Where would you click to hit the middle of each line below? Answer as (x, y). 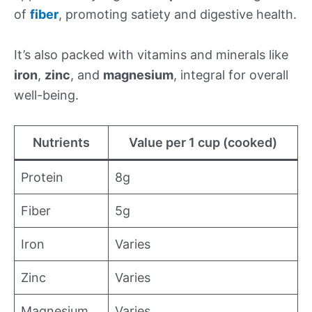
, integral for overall (231, 75)
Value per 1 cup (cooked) (203, 142)
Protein (42, 177)
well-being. (46, 95)
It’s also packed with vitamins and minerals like (151, 54)
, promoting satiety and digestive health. (178, 15)
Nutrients (61, 142)
